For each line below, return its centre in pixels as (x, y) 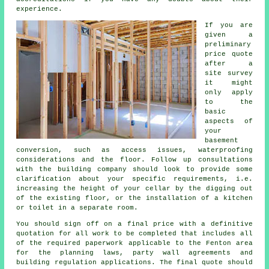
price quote (229, 54)
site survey (229, 74)
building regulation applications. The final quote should (134, 263)
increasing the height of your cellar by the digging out (134, 189)
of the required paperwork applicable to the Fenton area (134, 243)
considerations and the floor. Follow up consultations (134, 160)
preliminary (228, 45)
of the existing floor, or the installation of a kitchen (134, 198)
